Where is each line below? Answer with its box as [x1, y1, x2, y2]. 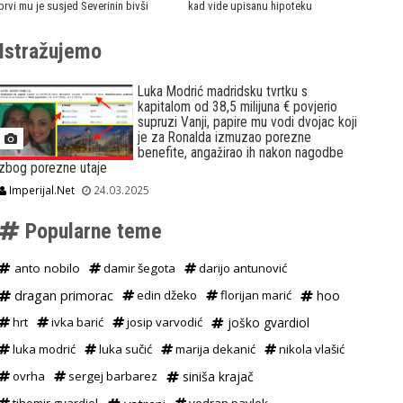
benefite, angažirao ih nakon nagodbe [137, 145, 344, 162]
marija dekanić [172, 341, 255, 358]
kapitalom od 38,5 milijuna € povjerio [137, 99, 337, 116]
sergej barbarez [65, 368, 157, 385]
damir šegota [100, 260, 175, 277]
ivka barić [48, 314, 103, 331]
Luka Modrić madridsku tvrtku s [137, 84, 308, 101]
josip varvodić [123, 314, 202, 331]
